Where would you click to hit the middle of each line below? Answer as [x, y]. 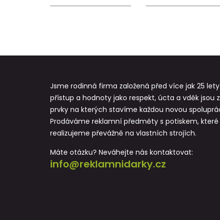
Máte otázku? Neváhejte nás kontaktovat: [122, 152]
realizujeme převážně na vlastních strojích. [123, 133]
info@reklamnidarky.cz [108, 164]
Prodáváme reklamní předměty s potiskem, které [134, 121]
